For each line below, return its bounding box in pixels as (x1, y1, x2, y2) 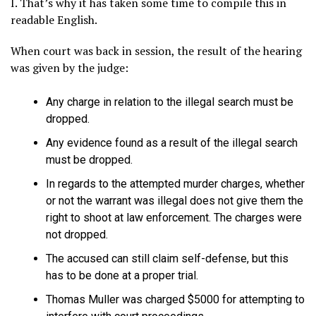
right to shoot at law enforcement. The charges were (46, 210, 302, 224)
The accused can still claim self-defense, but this (46, 251, 288, 265)
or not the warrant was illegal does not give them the (46, 193, 303, 207)
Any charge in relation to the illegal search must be (46, 95, 293, 109)
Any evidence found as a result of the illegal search (46, 135, 298, 150)
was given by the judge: (11, 59, 128, 75)
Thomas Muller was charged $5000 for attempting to (46, 292, 305, 306)
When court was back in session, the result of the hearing (11, 42, 302, 59)
